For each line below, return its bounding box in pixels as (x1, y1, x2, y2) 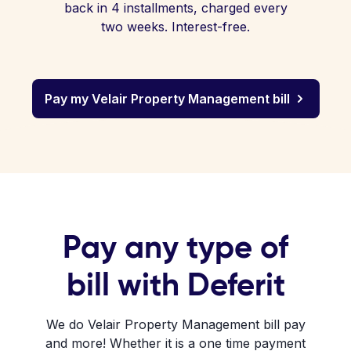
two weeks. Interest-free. (101, 19, 250, 34)
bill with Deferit (66, 265, 285, 304)
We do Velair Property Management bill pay (45, 317, 306, 332)
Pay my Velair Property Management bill (44, 91, 290, 107)
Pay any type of (63, 227, 288, 266)
